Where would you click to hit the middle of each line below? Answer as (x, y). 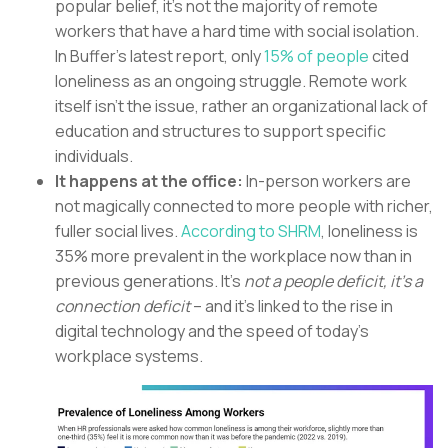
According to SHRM (251, 231)
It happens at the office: (150, 181)
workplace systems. (130, 356)
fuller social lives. (118, 231)
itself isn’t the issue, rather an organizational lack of (241, 106)
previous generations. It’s (149, 281)
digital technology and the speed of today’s (212, 331)
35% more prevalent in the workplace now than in (233, 256)
